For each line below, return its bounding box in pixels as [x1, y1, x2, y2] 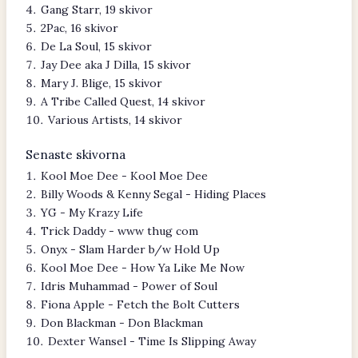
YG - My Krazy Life [41, 205, 143, 220]
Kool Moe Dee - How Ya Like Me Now [41, 261, 245, 275]
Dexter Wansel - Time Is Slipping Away [48, 334, 256, 348]
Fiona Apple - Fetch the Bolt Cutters [41, 297, 240, 312]
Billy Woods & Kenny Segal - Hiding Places [41, 187, 266, 201]
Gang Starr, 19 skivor [41, 2, 153, 17]
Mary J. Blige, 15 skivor [41, 76, 162, 90]
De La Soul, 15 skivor [41, 39, 152, 54]
